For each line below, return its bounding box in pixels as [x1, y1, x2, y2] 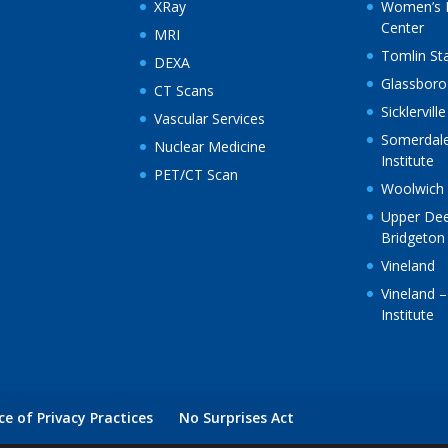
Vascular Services [154, 109, 266, 129]
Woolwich [380, 179, 444, 199]
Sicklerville [380, 102, 446, 122]
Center [380, 18, 424, 38]
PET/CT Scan [154, 165, 239, 185]
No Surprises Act [179, 408, 295, 428]
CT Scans [154, 81, 215, 101]
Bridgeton [380, 228, 445, 248]
